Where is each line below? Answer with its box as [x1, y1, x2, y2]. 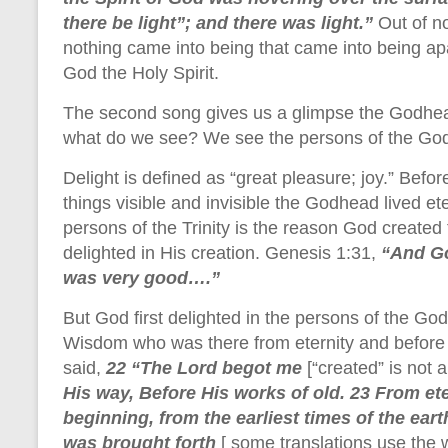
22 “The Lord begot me [106, 357, 307, 378]
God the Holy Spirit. [63, 62, 219, 83]
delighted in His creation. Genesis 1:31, [63, 242, 381, 263]
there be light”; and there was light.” [63, 12, 378, 33]
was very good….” [63, 267, 220, 288]
